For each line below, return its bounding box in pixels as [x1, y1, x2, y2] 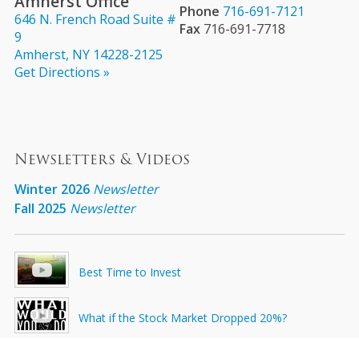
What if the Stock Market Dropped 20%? [78, 310, 287, 325]
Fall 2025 [14, 200, 67, 217]
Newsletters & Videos [14, 148, 190, 171]
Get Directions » [14, 63, 110, 81]
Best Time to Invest [78, 264, 181, 280]
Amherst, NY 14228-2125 [14, 46, 163, 63]
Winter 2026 [14, 180, 90, 198]
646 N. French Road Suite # [14, 10, 176, 28]
